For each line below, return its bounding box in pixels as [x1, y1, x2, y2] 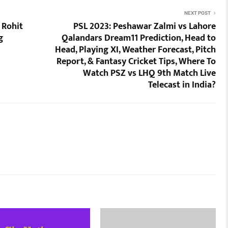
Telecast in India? [148, 77, 216, 93]
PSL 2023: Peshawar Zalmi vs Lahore [73, 19, 216, 34]
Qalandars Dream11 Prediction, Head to [62, 31, 216, 46]
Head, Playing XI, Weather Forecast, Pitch [55, 42, 216, 58]
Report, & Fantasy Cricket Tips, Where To [56, 54, 216, 69]
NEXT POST [184, 10, 211, 16]
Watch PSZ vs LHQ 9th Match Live [83, 66, 216, 81]
